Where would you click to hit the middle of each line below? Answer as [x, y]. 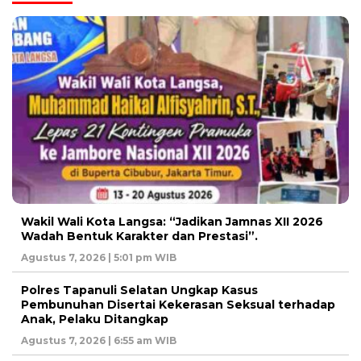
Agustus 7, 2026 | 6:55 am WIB [99, 340]
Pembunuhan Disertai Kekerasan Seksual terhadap [178, 304]
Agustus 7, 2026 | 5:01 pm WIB [99, 257]
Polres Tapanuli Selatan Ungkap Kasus [139, 290]
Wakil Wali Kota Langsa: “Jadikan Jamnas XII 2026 [172, 221]
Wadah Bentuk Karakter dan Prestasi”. [139, 236]
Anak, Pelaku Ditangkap [95, 319]
